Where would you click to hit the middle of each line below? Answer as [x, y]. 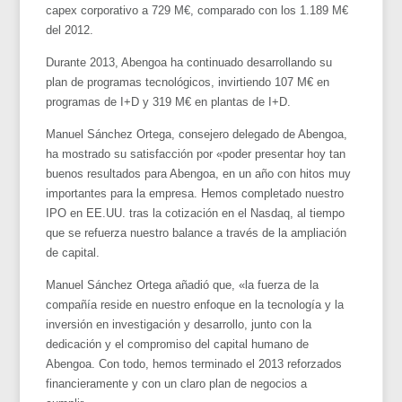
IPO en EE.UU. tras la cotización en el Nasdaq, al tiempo [196, 213]
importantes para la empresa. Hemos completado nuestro [195, 193]
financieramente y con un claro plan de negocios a [177, 383]
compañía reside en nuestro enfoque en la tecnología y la [195, 304]
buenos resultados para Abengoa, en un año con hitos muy [199, 173]
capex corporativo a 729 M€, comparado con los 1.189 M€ [197, 10]
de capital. [73, 252]
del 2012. [70, 30]
